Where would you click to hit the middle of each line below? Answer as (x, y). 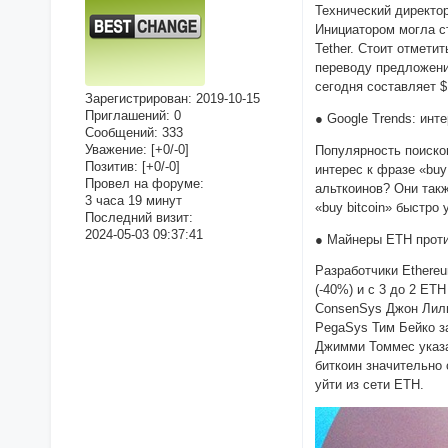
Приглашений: (127, 116)
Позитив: (111, 167)
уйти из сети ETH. (370, 385)
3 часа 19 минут (133, 201)
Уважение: (115, 150)
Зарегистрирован (136, 99)
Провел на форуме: (144, 184)
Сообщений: (121, 133)
